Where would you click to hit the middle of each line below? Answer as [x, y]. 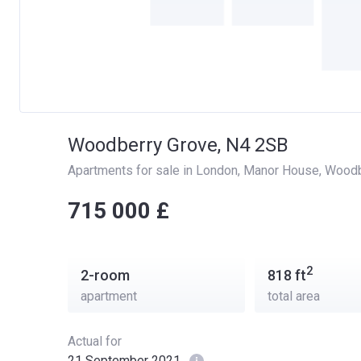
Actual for [95, 341]
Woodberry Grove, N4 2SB [178, 145]
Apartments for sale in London [153, 170]
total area [293, 296]
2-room [105, 275]
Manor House [281, 170]
